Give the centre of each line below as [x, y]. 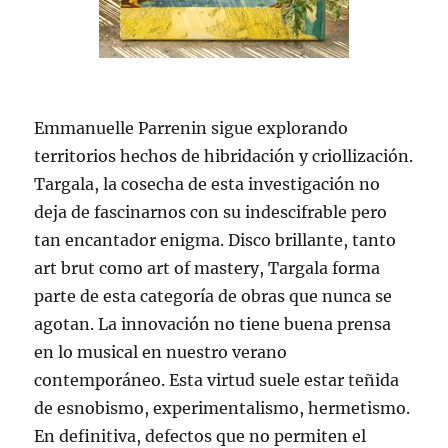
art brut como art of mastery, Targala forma [207, 268]
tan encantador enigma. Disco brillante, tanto [215, 240]
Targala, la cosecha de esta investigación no [207, 184]
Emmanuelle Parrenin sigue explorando [191, 128]
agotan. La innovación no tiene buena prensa [213, 324]
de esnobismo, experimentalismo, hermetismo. [222, 408]
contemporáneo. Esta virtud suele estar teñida [217, 380]
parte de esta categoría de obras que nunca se [213, 296]
